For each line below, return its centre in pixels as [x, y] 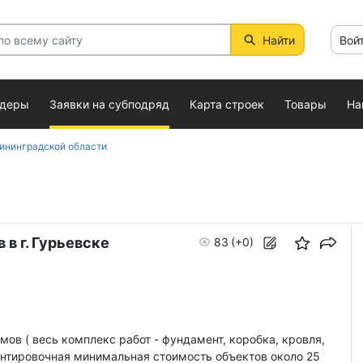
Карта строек [227, 104]
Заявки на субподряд [109, 104]
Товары [305, 104]
